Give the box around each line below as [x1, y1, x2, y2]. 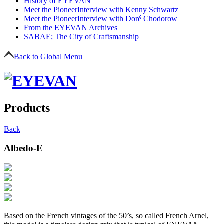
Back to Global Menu [14, 52, 82, 61]
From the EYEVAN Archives [24, 23, 117, 32]
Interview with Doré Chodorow [77, 14, 177, 23]
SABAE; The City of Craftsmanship [24, 32, 139, 41]
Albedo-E [4, 143, 43, 154]
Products [4, 101, 50, 114]
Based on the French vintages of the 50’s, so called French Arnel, [4, 211, 209, 220]
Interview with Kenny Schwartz [77, 5, 178, 14]
